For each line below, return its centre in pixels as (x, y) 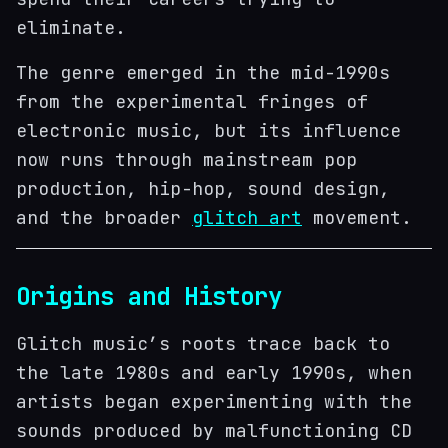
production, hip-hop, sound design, (203, 188)
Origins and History (149, 296)
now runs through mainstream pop (186, 159)
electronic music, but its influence (208, 130)
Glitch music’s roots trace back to (203, 343)
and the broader (104, 217)
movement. (357, 217)
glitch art (247, 217)
